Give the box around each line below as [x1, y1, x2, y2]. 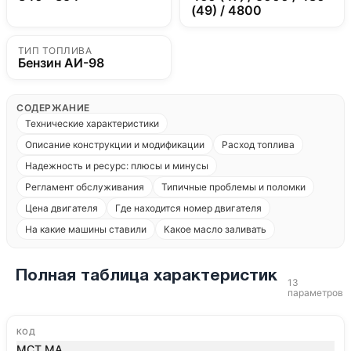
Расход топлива [222, 139, 295, 150]
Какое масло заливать [164, 223, 266, 235]
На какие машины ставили [25, 223, 147, 235]
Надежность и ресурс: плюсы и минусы [25, 160, 208, 172]
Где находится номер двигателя [115, 202, 262, 214]
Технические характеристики [25, 118, 159, 129]
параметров [287, 286, 343, 299]
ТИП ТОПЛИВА [18, 45, 92, 56]
